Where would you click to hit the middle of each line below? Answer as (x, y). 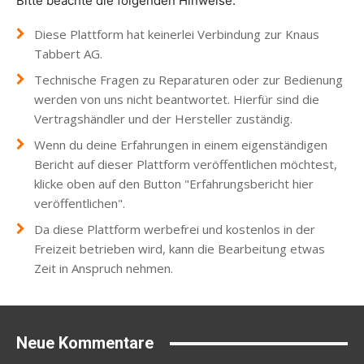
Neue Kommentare (85, 343)
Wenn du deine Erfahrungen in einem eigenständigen (181, 145)
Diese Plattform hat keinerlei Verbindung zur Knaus (177, 35)
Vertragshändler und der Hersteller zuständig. (163, 119)
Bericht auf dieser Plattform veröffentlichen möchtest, (186, 165)
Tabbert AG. (68, 54)
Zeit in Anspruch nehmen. (104, 269)
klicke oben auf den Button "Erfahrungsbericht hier (174, 184)
